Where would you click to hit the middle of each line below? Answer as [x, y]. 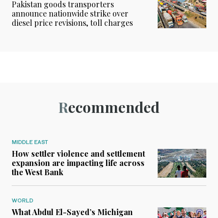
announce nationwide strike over [70, 13]
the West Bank [37, 172]
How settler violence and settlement [78, 153]
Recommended [114, 107]
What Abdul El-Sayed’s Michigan [72, 212]
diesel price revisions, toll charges [72, 22]
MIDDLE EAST [30, 142]
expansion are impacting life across [78, 163]
